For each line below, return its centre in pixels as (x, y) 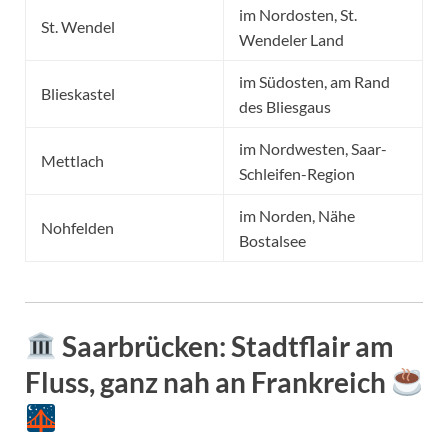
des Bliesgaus (285, 107)
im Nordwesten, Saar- (313, 149)
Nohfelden (77, 228)
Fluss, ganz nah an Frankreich (208, 382)
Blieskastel (78, 94)
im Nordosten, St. (298, 15)
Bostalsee (272, 241)
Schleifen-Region (297, 174)
